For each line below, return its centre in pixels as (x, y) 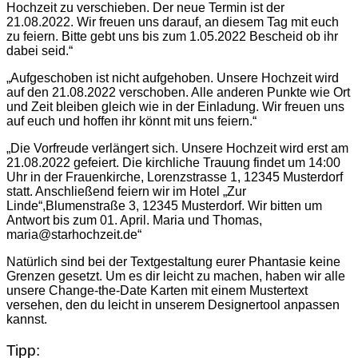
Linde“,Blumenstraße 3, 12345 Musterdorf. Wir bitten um (164, 206)
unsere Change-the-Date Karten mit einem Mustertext (157, 291)
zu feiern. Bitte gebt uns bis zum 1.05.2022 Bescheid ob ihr (172, 37)
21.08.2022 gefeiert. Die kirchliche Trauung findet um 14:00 (173, 163)
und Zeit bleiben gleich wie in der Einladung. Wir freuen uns (175, 107)
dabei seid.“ (40, 51)
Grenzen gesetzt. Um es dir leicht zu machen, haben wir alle (176, 276)
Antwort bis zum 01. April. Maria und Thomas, (134, 221)
